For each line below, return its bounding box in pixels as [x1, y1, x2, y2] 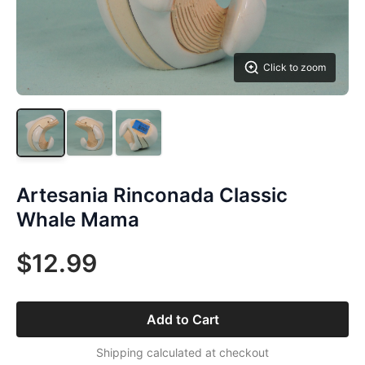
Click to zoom [263, 61, 326, 73]
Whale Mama [16, 208, 139, 231]
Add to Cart [146, 311, 219, 328]
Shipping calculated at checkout [96, 345, 269, 359]
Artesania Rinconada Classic [16, 183, 288, 207]
